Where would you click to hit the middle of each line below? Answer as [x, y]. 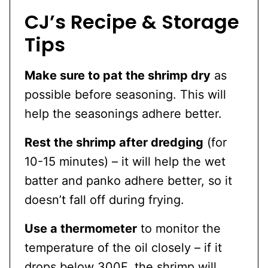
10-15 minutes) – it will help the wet [125, 161]
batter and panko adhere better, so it [128, 180]
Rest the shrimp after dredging [114, 142]
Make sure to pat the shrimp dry [118, 75]
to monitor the [179, 228]
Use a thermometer [81, 228]
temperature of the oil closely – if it [123, 247]
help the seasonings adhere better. [123, 113]
